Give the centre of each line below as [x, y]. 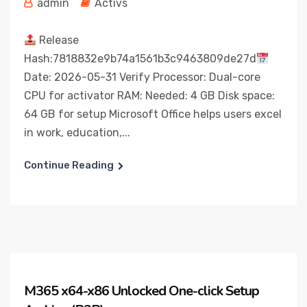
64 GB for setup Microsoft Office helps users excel [153, 114]
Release [58, 40]
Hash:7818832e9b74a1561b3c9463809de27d [140, 59]
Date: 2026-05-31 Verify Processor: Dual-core [142, 77]
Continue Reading [69, 165]
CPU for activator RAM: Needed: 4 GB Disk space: [149, 96]
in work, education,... [77, 133]
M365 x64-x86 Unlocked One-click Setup [142, 291]
